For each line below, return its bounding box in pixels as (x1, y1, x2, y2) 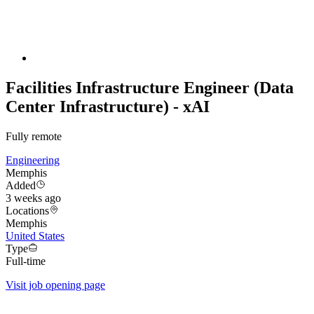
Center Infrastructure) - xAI (6, 97, 210, 116)
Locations (6, 205, 49, 217)
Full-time (6, 255, 46, 268)
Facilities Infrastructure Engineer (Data (6, 78, 294, 97)
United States (6, 230, 64, 243)
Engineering (6, 154, 60, 167)
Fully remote (6, 130, 62, 143)
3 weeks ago (6, 192, 61, 205)
